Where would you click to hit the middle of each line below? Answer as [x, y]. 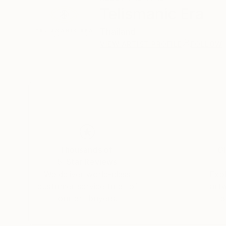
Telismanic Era [152, 14]
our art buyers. [87, 199]
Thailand [118, 32]
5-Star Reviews [87, 162]
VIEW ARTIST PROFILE [141, 44]
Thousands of [86, 150]
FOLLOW [206, 44]
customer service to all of [87, 186]
